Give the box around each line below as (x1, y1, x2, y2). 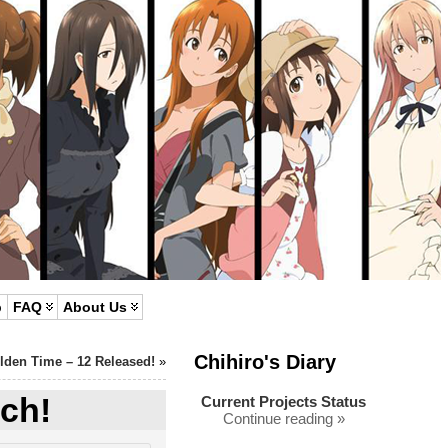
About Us (63, 299, 128, 315)
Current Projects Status (201, 393, 367, 410)
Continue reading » (222, 410, 345, 427)
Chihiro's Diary (193, 350, 336, 373)
